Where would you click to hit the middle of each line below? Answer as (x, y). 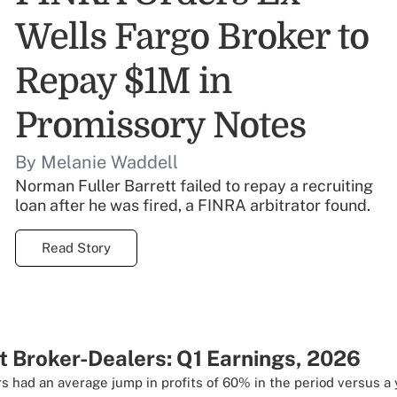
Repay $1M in (124, 82)
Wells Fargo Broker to (192, 37)
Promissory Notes (161, 126)
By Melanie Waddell (97, 162)
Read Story (77, 248)
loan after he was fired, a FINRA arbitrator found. (193, 205)
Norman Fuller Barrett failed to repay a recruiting (195, 186)
